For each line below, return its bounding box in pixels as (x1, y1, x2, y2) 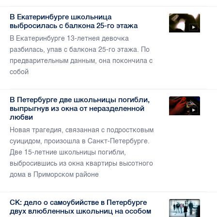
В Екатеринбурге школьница (10, 13, 111, 21)
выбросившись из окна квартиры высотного (10, 159, 153, 168)
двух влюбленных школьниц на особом (10, 207, 151, 216)
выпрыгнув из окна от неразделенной (10, 104, 144, 113)
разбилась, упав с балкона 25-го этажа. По (10, 46, 150, 54)
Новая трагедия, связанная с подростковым (10, 126, 154, 135)
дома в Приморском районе (10, 170, 99, 179)
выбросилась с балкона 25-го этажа (10, 21, 138, 30)
